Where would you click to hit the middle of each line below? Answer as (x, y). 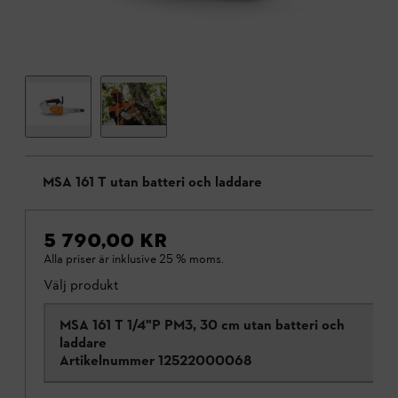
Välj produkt (81, 285)
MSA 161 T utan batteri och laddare (152, 183)
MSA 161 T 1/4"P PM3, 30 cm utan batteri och (202, 325)
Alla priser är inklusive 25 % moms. (134, 259)
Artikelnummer (107, 361)
